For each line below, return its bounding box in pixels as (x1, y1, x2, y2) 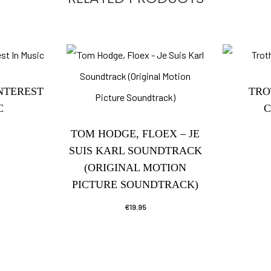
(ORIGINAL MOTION (84, 161, 187, 174)
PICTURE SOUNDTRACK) (72, 178, 199, 191)
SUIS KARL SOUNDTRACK (68, 144, 202, 157)
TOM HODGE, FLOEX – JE (71, 127, 200, 140)
